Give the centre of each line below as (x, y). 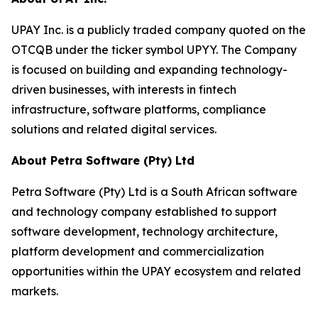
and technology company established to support (144, 212)
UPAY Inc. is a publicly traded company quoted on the (159, 30)
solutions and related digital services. (114, 130)
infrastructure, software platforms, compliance (139, 110)
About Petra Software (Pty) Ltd (103, 161)
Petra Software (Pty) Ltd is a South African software (154, 192)
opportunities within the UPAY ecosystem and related (156, 272)
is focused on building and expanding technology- (149, 70)
